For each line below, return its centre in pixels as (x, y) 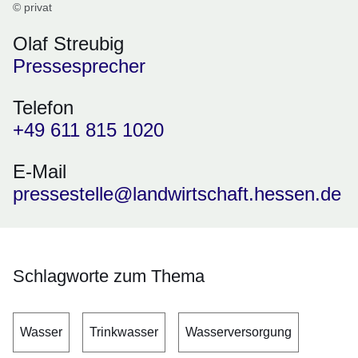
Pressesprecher (79, 66)
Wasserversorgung (239, 332)
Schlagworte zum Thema (109, 276)
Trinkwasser (124, 332)
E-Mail (40, 172)
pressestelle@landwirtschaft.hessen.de (177, 194)
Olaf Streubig (68, 44)
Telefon (43, 108)
